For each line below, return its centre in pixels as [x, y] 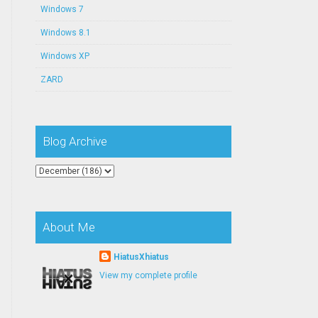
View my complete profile [148, 275]
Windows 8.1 [65, 33]
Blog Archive [75, 141]
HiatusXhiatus [141, 257]
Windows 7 [62, 9]
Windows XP [65, 56]
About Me [68, 227]
